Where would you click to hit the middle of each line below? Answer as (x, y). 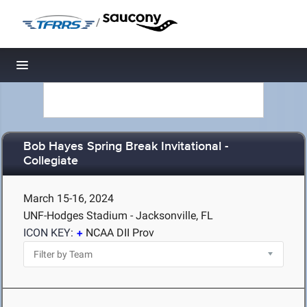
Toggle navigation (69, 69)
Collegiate (51, 161)
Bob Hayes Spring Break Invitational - (126, 147)
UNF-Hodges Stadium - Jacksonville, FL (118, 216)
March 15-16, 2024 (69, 198)
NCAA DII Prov (120, 233)
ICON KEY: (48, 233)
